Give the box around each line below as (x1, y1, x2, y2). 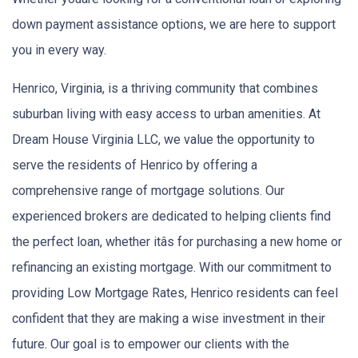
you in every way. (12, 42, 106, 58)
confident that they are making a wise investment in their (12, 310, 325, 326)
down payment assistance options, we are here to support (12, 16, 336, 32)
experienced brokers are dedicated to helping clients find (12, 208, 331, 224)
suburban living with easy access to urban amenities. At (12, 105, 320, 121)
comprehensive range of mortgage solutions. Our (12, 182, 284, 198)
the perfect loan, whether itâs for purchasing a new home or (12, 233, 342, 249)
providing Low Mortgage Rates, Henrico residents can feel (12, 284, 338, 300)
